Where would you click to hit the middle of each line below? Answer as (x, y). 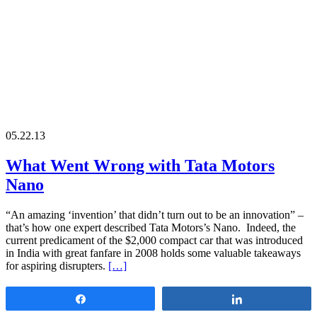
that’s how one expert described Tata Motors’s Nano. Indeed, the (151, 227)
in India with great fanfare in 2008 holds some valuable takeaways (153, 253)
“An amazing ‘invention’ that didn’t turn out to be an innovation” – (155, 214)
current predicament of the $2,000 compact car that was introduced (154, 240)
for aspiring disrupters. (57, 265)
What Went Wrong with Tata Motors (140, 165)
